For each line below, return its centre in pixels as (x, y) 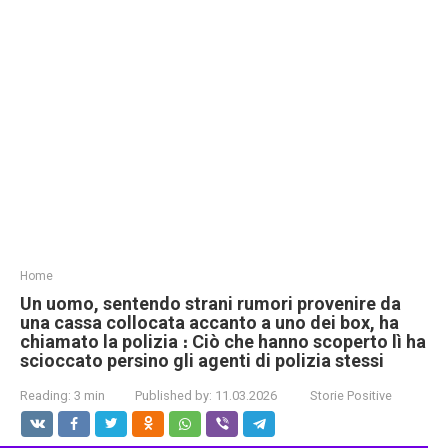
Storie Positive (351, 395)
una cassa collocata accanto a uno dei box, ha (209, 322)
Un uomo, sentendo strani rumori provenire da (210, 303)
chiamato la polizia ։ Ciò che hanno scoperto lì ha (223, 341)
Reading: (45, 395)
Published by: (173, 395)
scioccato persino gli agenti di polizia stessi (202, 360)
